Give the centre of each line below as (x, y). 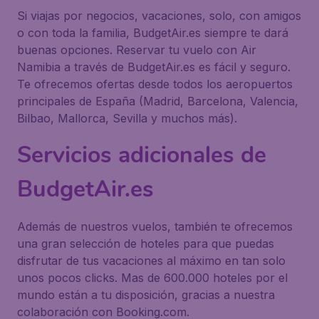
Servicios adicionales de (142, 155)
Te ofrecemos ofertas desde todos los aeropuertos (155, 84)
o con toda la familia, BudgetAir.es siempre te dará (153, 33)
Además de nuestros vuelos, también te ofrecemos (155, 226)
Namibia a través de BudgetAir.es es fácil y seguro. (154, 67)
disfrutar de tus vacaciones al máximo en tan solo (151, 261)
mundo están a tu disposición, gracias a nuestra (146, 295)
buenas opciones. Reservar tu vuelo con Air (137, 50)
